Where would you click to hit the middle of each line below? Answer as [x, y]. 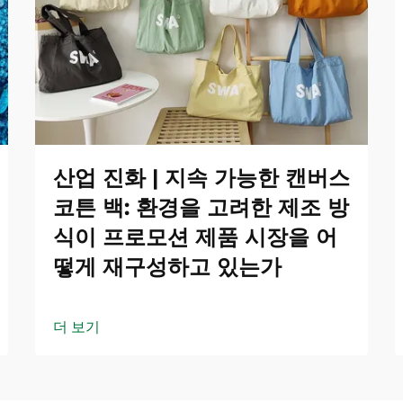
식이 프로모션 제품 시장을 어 [195, 237]
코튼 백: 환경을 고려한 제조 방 [201, 207]
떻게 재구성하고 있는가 [167, 267]
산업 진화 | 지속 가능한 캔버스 [201, 178]
